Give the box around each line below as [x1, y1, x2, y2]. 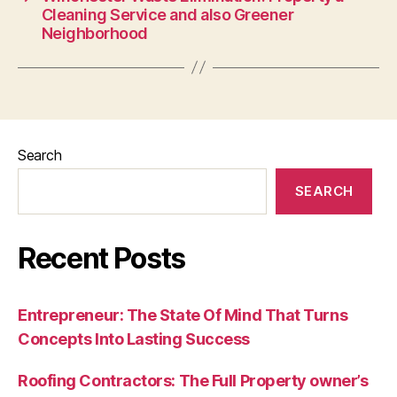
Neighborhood [41, 23, 148, 43]
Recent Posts [18, 240, 186, 276]
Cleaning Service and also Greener [41, 4, 294, 24]
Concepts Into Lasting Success [18, 329, 250, 348]
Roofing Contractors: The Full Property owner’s [18, 370, 369, 390]
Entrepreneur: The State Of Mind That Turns [18, 305, 348, 324]
